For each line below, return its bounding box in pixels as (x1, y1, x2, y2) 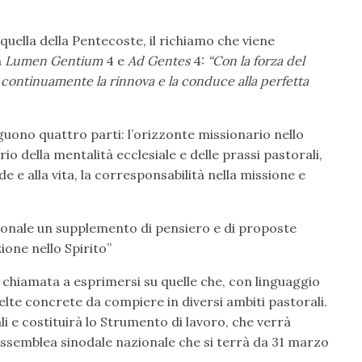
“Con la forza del (208, 52, 305, 69)
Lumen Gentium (5, 52, 103, 69)
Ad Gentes (128, 52, 190, 69)
